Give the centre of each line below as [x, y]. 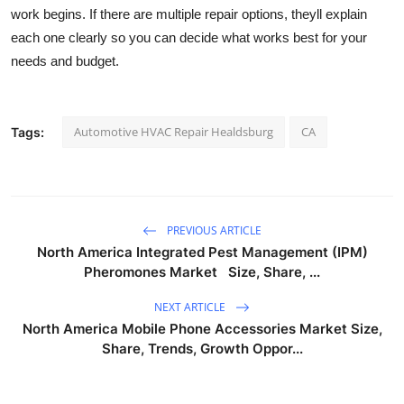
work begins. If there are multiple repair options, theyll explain [189, 14]
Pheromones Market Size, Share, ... [202, 272]
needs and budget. [65, 61]
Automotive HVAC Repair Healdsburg [174, 132]
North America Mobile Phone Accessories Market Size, [202, 329]
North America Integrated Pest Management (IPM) [202, 252]
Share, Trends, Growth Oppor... [202, 349]
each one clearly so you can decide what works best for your [189, 38]
